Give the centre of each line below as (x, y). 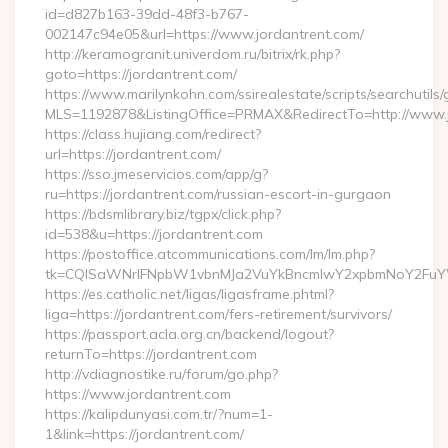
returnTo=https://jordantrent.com (151, 354)
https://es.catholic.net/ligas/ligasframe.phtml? (189, 294)
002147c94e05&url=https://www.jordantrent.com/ (204, 34)
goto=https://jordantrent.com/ (141, 74)
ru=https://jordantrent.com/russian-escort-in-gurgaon (218, 194)
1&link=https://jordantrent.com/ (144, 434)
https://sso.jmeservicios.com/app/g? (156, 174)
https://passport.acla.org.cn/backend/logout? (189, 334)
